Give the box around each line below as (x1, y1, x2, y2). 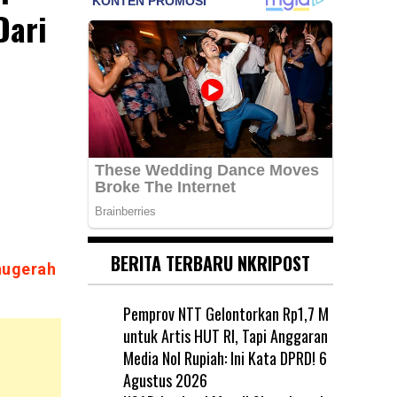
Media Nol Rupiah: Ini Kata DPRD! (122, 346, 315, 370)
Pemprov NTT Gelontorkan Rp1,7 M (122, 301, 329, 325)
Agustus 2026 (122, 368, 207, 392)
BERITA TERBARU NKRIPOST (110, 249, 310, 276)
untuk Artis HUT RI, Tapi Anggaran (122, 323, 328, 347)
